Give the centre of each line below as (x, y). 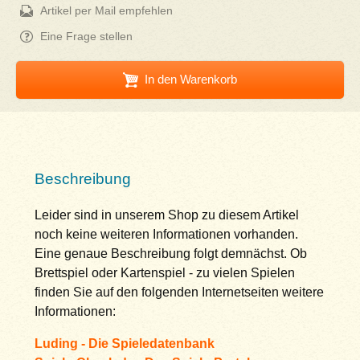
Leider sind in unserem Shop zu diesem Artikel (166, 215)
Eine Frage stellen (87, 37)
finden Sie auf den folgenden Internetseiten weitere (179, 292)
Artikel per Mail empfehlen (107, 11)
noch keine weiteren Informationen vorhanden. (166, 234)
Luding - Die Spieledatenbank (124, 343)
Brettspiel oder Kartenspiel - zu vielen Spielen (164, 272)
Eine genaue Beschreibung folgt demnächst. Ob (170, 253)
